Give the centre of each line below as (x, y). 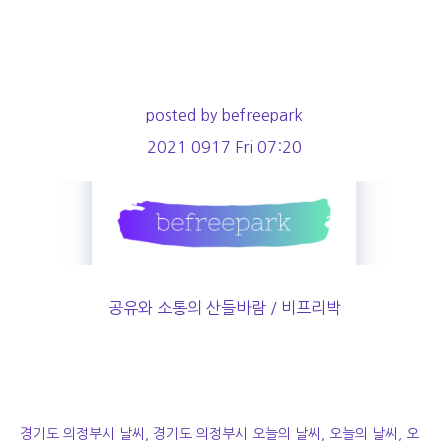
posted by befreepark (224, 115)
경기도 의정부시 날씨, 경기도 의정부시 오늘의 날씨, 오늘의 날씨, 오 (219, 434)
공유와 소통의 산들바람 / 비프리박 (224, 308)
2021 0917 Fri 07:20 (224, 147)
